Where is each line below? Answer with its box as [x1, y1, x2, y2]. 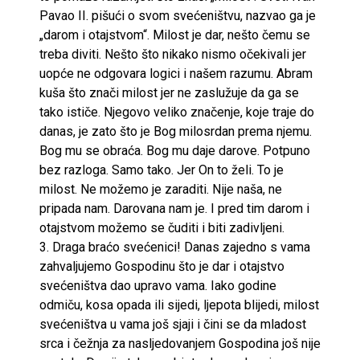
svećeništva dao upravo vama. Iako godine [39, 277, 276, 293]
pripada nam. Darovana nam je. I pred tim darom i [39, 200, 309, 216]
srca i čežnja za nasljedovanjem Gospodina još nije [39, 335, 321, 351]
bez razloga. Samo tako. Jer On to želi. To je [39, 162, 284, 178]
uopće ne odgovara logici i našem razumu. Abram [39, 65, 313, 81]
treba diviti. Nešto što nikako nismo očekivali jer [39, 46, 306, 62]
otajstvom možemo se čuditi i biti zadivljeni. [39, 219, 284, 235]
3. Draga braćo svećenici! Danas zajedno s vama [39, 239, 310, 255]
